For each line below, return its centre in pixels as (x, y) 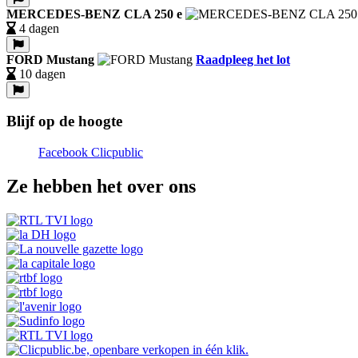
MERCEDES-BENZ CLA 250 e (94, 14)
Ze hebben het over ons (101, 186)
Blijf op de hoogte (64, 121)
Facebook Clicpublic (91, 153)
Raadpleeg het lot (243, 59)
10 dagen (42, 74)
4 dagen (39, 28)
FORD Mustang (50, 59)
